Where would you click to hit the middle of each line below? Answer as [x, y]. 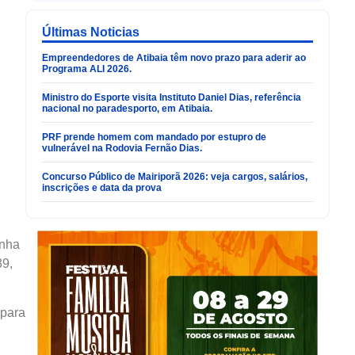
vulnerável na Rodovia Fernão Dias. [122, 149]
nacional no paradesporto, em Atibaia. [127, 109]
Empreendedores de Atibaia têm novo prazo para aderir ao [174, 58]
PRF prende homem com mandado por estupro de [154, 137]
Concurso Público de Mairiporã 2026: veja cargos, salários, [175, 177]
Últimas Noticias [91, 32]
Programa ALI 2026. [87, 69]
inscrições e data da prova [102, 188]
